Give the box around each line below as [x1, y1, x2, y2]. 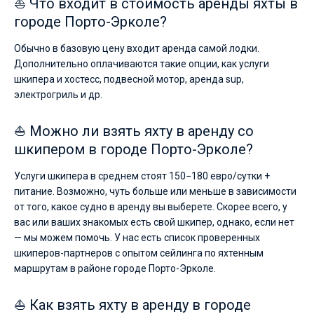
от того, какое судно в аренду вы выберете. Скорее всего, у [14, 201, 287, 212]
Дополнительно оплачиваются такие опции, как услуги [14, 58, 269, 69]
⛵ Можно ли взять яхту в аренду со [14, 123, 254, 139]
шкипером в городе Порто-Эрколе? [14, 141, 253, 158]
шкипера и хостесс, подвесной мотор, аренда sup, [14, 74, 244, 85]
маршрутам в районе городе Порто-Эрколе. [14, 263, 216, 274]
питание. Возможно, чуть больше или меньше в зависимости [14, 186, 296, 197]
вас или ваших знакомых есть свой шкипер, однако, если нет [14, 217, 294, 228]
